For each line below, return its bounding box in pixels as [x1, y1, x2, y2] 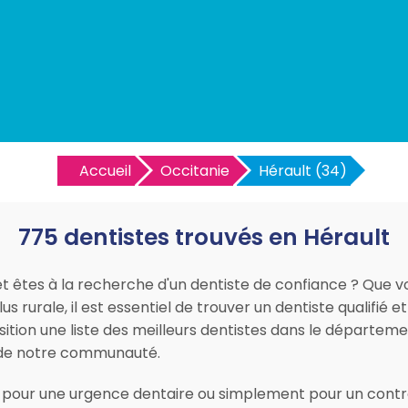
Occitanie [160, 160, 229, 181]
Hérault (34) [259, 160, 347, 181]
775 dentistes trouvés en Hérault [18, 221, 390, 254]
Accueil [79, 160, 131, 181]
